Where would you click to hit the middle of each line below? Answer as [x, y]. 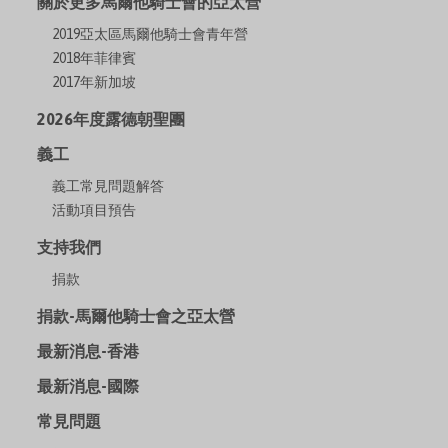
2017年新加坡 [94, 82]
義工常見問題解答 [108, 186]
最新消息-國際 [88, 386]
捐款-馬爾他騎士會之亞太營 [136, 316]
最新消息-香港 [88, 351]
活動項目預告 [94, 210]
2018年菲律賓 [94, 58]
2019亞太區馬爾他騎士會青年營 [150, 34]
